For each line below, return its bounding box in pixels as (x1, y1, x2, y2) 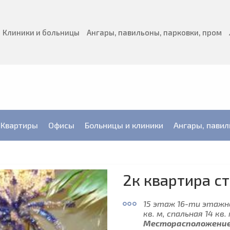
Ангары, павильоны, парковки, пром (87, 28, 222, 37)
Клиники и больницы (3, 28, 80, 37)
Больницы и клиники (85, 120, 163, 130)
